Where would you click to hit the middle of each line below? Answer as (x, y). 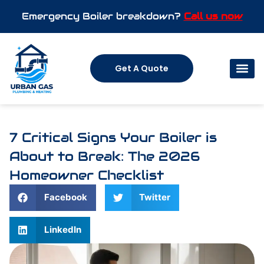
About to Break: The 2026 (105, 156)
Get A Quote (142, 69)
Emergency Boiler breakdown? (103, 16)
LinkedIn (62, 230)
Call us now (213, 16)
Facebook (65, 197)
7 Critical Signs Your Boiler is (113, 137)
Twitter (155, 197)
